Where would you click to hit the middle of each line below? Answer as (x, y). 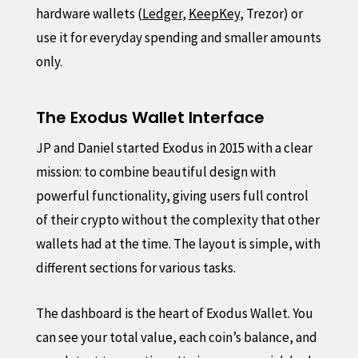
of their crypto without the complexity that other (177, 219)
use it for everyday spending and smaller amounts (178, 37)
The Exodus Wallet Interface (150, 117)
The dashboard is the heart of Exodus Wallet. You (174, 313)
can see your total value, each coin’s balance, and (176, 337)
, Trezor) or (271, 13)
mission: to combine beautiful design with (155, 171)
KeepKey (214, 13)
